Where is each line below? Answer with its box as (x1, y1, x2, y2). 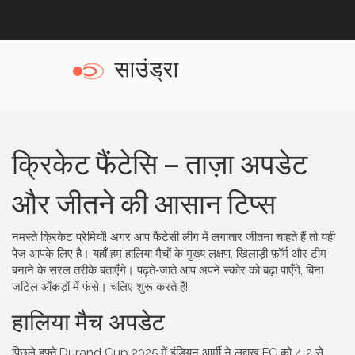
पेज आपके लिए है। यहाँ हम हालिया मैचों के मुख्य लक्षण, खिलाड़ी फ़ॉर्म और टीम (12, 246, 326, 261)
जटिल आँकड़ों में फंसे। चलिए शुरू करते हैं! (12, 280, 188, 294)
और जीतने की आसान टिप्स (12, 180, 276, 222)
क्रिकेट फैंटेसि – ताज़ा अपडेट (12, 140, 307, 182)
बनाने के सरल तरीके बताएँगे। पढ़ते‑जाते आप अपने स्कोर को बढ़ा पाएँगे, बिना (12, 263, 323, 277)
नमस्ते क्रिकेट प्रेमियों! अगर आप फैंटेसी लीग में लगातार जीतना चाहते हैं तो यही (12, 230, 335, 244)
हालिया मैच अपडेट (12, 302, 165, 338)
